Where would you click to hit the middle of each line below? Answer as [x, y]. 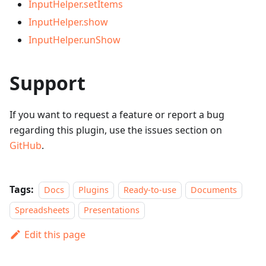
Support [47, 83]
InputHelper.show [68, 22]
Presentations [112, 210]
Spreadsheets [42, 210]
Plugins [94, 190]
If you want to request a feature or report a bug [117, 115]
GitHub [26, 145]
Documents [214, 190]
